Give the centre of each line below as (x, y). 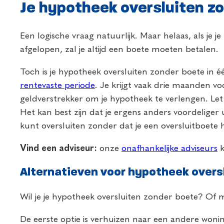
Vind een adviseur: (58, 148)
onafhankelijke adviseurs (169, 148)
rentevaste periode (57, 85)
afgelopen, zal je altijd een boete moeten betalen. (119, 49)
